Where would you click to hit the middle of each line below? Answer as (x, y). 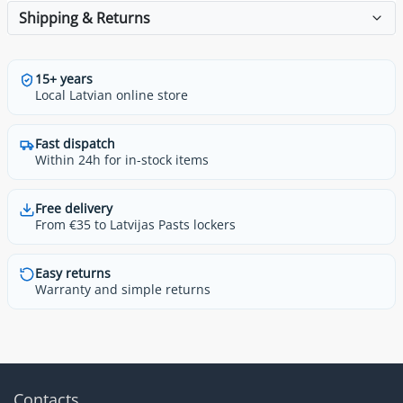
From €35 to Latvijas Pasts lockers (135, 224)
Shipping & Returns (85, 18)
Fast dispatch (75, 143)
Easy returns (73, 273)
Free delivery (74, 208)
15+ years (64, 78)
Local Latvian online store (112, 94)
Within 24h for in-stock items (122, 159)
